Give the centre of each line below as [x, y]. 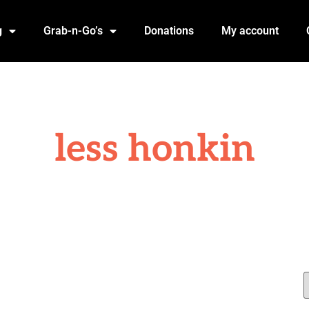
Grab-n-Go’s [73, 31]
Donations [169, 31]
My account [250, 31]
